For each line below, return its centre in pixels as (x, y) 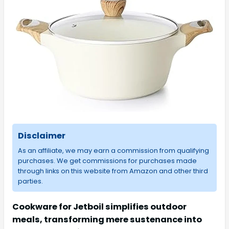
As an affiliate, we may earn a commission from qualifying (113, 150)
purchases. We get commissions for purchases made (107, 161)
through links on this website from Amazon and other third (113, 171)
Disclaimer (41, 135)
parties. (30, 181)
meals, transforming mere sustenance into (107, 219)
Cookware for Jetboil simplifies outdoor (99, 207)
